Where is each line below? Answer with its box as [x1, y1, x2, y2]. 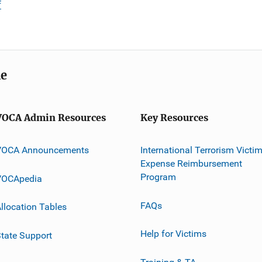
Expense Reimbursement [140, 157, 242, 169]
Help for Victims [140, 227, 206, 239]
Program [140, 171, 176, 182]
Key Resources [140, 112, 208, 123]
